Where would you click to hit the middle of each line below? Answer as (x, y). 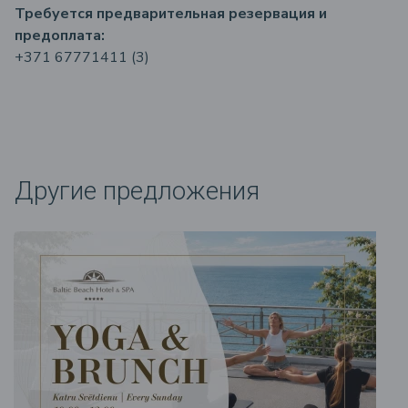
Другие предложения (137, 191)
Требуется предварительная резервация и (171, 14)
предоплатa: (60, 36)
